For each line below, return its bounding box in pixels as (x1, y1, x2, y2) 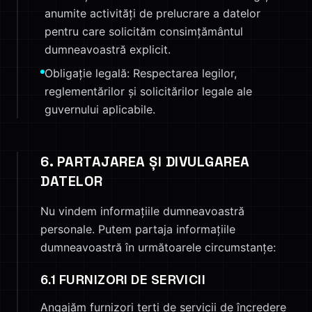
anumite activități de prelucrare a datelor (45, 6, 260, 20)
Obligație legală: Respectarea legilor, (45, 66, 237, 80)
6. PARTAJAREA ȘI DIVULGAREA (40, 153, 250, 171)
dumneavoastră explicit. (45, 42, 171, 56)
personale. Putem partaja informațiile (40, 222, 235, 236)
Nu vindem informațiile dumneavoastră (40, 204, 244, 218)
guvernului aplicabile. (45, 102, 155, 116)
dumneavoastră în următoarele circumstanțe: (40, 240, 276, 254)
